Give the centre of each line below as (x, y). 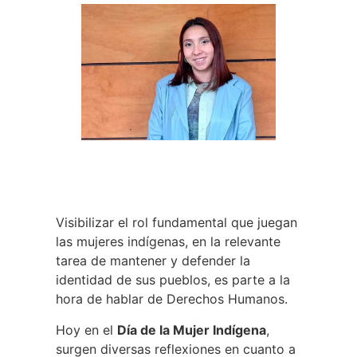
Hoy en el (86, 330)
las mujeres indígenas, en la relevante (168, 242)
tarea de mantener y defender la (153, 261)
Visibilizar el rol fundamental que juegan (177, 223)
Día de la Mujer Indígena (192, 330)
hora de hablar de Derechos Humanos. (172, 299)
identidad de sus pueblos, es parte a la (173, 280)
